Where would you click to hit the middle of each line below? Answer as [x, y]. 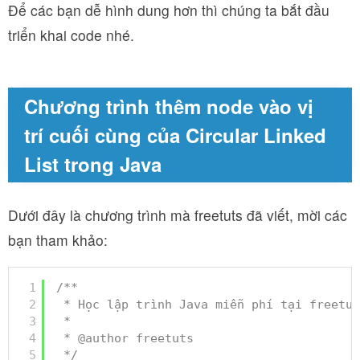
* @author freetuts [129, 338]
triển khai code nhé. [71, 35]
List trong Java [93, 164]
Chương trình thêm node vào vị [169, 106]
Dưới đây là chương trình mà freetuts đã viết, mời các [178, 215]
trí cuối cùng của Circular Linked [175, 135]
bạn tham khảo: [58, 240]
